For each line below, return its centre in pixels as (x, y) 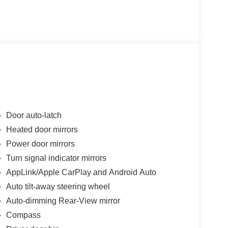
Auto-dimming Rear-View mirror (63, 201)
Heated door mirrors (42, 130)
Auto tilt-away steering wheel (58, 187)
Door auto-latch (34, 115)
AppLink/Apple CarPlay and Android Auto (81, 172)
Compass (23, 215)
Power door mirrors (40, 144)
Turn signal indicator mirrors (56, 158)
